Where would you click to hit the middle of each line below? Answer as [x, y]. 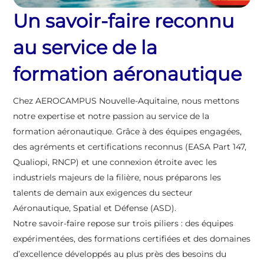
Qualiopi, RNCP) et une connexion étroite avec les [115, 162]
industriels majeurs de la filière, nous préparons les [117, 178]
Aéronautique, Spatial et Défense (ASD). [95, 208]
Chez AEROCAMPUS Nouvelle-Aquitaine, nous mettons [126, 101]
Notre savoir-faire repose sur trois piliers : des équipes [123, 224]
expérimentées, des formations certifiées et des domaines [132, 239]
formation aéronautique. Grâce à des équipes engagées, [128, 132]
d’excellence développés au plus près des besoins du [120, 254]
